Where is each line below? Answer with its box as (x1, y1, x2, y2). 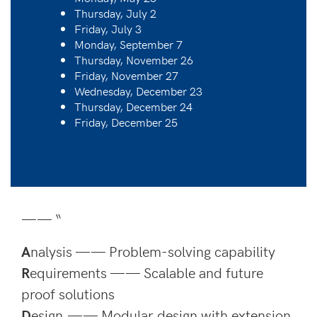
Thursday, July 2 (74, 4, 156, 21)
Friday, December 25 (74, 113, 178, 129)
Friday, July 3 (74, 20, 142, 36)
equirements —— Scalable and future (30, 262, 263, 282)
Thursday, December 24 (74, 98, 192, 114)
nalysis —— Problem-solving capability (30, 241, 279, 260)
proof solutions (21, 283, 115, 303)
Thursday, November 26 (74, 51, 193, 67)
